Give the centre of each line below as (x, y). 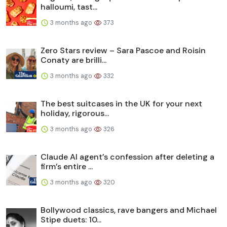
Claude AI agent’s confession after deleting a (127, 157)
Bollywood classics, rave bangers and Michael (129, 210)
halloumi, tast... (69, 7)
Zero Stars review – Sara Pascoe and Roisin (123, 50)
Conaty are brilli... (73, 60)
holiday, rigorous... (75, 113)
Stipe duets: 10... (71, 219)
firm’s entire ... (67, 166)
